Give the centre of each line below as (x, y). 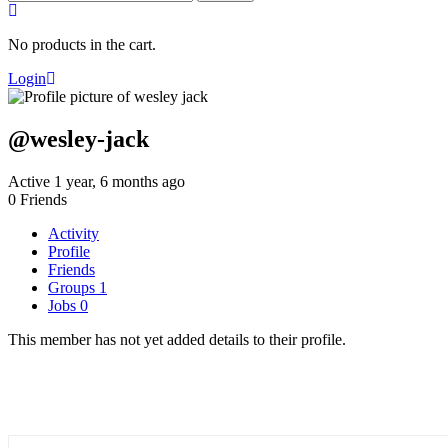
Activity (73, 233)
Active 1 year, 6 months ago (96, 181)
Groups (73, 287)
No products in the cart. (82, 44)
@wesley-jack (78, 138)
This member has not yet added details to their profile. (177, 339)
